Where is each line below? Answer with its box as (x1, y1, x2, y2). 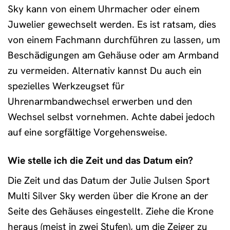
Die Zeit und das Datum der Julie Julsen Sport (8, 174, 210, 187)
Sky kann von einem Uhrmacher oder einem (8, 2, 200, 15)
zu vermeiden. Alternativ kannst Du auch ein (8, 64, 202, 77)
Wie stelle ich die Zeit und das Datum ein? (8, 154, 193, 167)
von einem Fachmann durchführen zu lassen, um (8, 33, 220, 46)
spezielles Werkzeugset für (8, 79, 125, 92)
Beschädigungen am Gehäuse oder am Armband (8, 48, 219, 62)
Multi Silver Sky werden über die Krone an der (8, 189, 208, 203)
